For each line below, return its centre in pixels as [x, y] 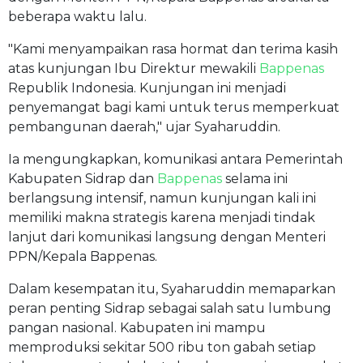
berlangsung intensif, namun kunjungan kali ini [162, 198]
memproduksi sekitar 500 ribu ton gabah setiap [162, 347]
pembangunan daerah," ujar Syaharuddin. [144, 126]
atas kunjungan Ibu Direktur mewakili [134, 68]
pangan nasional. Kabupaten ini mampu [137, 327]
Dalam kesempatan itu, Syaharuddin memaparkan [172, 288]
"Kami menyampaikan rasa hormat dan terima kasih [173, 49]
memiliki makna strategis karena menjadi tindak [162, 217]
